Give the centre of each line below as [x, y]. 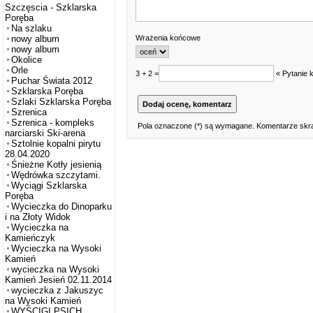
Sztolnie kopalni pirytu [56, 144]
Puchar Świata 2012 [52, 81]
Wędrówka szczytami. [56, 175]
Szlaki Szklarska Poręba [61, 102]
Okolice [27, 60]
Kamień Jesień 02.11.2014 [58, 280]
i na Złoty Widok [38, 217]
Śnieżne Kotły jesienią [56, 165]
